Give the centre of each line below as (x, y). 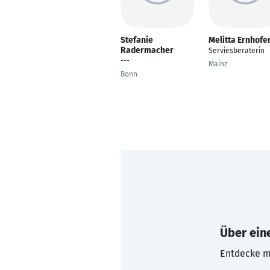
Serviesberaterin (237, 51)
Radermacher (147, 50)
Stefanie (137, 40)
